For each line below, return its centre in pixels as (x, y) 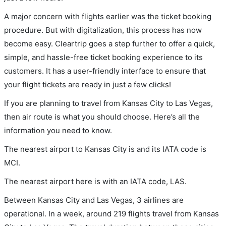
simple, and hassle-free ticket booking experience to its (103, 57)
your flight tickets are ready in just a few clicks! (88, 84)
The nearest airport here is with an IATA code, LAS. (95, 181)
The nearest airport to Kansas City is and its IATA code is (105, 149)
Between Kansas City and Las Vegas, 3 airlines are (94, 200)
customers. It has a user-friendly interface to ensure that (105, 71)
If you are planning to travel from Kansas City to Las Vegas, (108, 103)
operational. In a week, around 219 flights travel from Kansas (111, 214)
